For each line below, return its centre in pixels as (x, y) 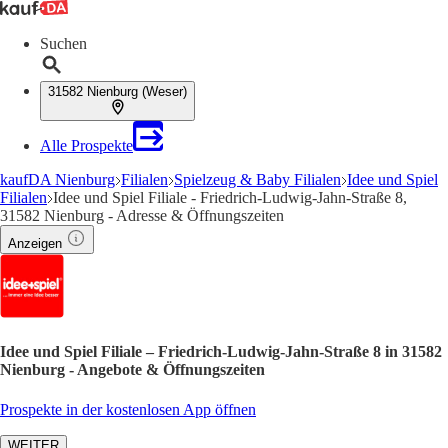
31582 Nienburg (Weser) (117, 91)
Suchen (63, 43)
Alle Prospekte (86, 145)
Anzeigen (35, 243)
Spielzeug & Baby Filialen (257, 179)
